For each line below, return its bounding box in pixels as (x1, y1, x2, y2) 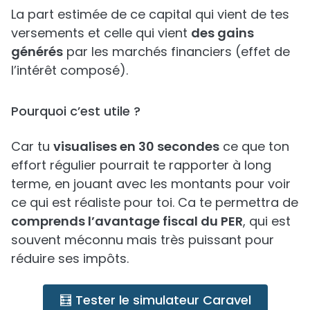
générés (11, 42, 63, 60)
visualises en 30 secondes (53, 137, 219, 155)
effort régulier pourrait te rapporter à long (11, 156, 271, 174)
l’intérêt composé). (11, 61, 128, 79)
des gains (191, 24, 254, 42)
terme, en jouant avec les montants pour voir (11, 174, 291, 192)
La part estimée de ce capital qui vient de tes (11, 5, 289, 23)
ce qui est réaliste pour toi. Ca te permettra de (11, 193, 298, 211)
